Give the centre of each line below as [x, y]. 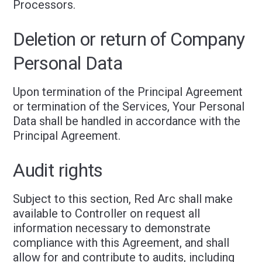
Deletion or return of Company [129, 39]
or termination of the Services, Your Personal [129, 106]
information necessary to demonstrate [112, 228]
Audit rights [58, 170]
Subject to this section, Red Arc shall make [123, 199]
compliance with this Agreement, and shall [121, 243]
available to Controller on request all [107, 213]
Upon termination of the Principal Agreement [128, 92]
